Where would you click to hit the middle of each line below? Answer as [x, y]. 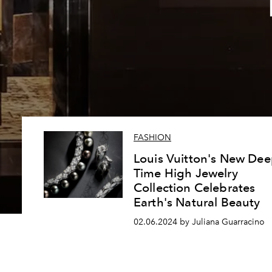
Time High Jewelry [186, 173]
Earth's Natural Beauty [197, 202]
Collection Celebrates [195, 188]
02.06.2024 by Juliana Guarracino [199, 222]
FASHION [152, 138]
